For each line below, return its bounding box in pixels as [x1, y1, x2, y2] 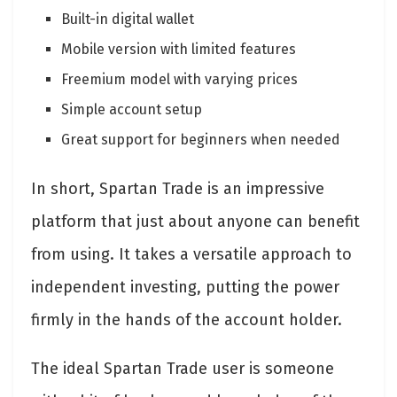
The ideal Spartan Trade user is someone [31, 358, 334, 378]
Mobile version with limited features [61, 40, 297, 58]
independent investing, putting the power [31, 276, 339, 297]
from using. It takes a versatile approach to [31, 244, 352, 264]
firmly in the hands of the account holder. [31, 309, 346, 330]
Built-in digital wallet [61, 10, 195, 27]
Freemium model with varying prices [61, 70, 299, 88]
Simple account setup [61, 100, 203, 118]
